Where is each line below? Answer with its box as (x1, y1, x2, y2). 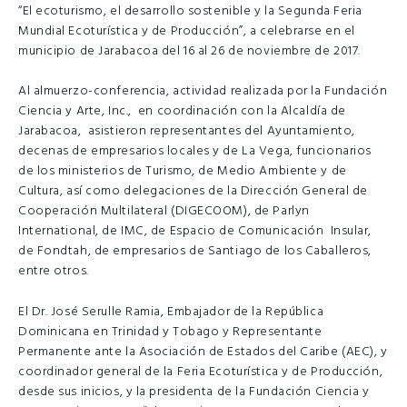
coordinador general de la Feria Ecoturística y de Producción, (18, 362, 383, 383)
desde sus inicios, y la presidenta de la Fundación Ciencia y (18, 382, 370, 403)
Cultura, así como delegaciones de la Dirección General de (18, 181, 368, 203)
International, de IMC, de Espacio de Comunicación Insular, (18, 221, 372, 243)
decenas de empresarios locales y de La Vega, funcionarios (18, 141, 372, 163)
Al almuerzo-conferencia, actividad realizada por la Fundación (18, 81, 388, 103)
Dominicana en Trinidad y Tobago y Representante (18, 322, 323, 343)
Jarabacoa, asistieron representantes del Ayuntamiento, (18, 121, 355, 143)
